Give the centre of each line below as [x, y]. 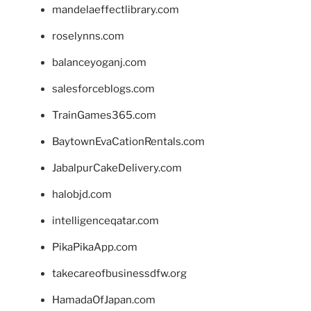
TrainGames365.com [104, 116]
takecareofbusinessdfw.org [119, 274]
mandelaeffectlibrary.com [116, 10]
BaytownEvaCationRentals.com [128, 142]
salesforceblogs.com [103, 89]
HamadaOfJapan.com [104, 300]
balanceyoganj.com [99, 63]
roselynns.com [88, 36]
